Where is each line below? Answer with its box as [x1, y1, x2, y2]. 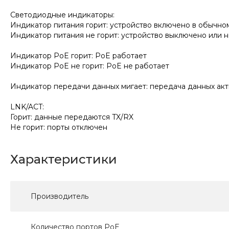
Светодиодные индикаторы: [10, 10, 114, 20]
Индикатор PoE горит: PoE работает [10, 51, 147, 61]
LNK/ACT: [10, 102, 44, 112]
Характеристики [10, 152, 117, 167]
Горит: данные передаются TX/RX [10, 112, 133, 122]
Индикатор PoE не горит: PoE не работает [10, 61, 169, 71]
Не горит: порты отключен [10, 123, 107, 132]
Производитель [31, 192, 88, 201]
